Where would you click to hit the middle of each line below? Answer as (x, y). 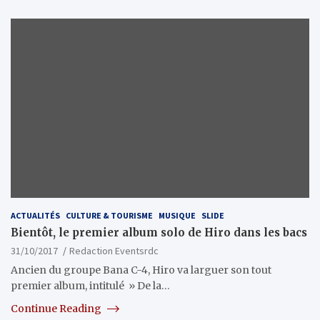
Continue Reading (57, 308)
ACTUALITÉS (35, 215)
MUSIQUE (177, 215)
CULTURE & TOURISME (109, 215)
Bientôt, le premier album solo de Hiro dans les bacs (159, 232)
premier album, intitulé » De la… (90, 285)
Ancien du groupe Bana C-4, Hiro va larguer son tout (141, 270)
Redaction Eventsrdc (114, 250)
